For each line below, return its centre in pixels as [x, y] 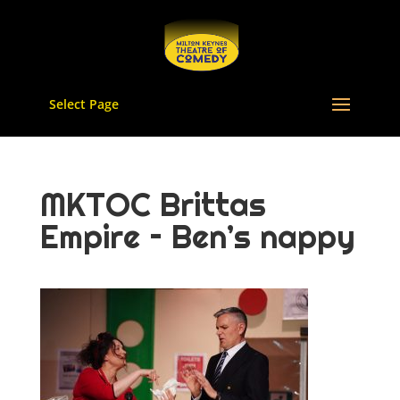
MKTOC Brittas [153, 204]
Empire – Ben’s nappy [197, 237]
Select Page [83, 104]
